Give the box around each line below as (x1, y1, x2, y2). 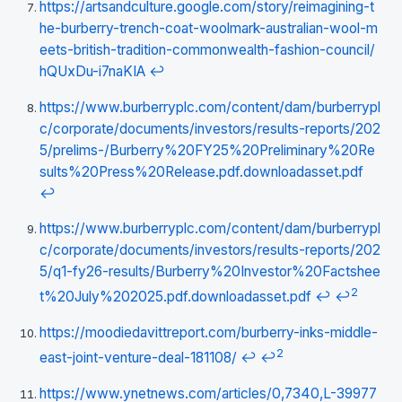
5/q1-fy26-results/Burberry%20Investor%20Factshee (39, 263, 380, 281)
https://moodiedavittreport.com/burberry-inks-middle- (39, 323, 378, 341)
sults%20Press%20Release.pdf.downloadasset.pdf (39, 162, 363, 180)
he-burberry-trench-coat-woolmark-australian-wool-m (39, 20, 378, 38)
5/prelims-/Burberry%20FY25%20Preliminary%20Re (39, 141, 375, 159)
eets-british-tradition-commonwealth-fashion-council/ (39, 41, 375, 59)
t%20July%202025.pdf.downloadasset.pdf (39, 288, 311, 306)
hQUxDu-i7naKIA (39, 63, 145, 81)
